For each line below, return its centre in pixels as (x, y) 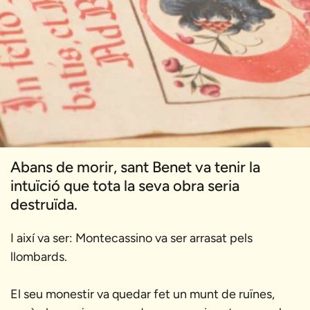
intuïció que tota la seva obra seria (125, 185)
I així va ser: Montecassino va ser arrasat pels (131, 238)
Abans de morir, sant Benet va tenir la (135, 167)
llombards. (39, 256)
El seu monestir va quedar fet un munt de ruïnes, (143, 294)
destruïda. (44, 204)
